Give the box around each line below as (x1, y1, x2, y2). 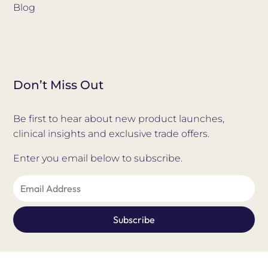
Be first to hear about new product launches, (13, 113, 225, 125)
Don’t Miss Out (13, 78, 104, 93)
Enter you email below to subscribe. (13, 153, 183, 165)
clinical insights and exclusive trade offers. (13, 128, 210, 140)
